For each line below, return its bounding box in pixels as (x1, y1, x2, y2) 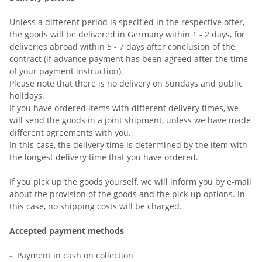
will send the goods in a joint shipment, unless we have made (9, 115, 251, 126)
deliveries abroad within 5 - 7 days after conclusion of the (9, 41, 235, 52)
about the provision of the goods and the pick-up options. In (9, 188, 245, 199)
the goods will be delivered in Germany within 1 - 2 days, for (9, 29, 245, 40)
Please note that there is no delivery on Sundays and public (9, 78, 243, 89)
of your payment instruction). (9, 65, 123, 77)
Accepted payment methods (9, 225, 124, 236)
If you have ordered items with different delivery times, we (9, 102, 239, 113)
